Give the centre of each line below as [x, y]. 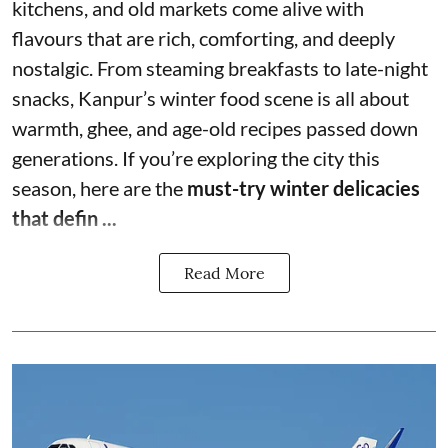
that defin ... [64, 218]
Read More [224, 273]
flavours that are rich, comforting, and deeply [203, 38]
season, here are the [99, 188]
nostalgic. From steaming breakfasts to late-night [220, 68]
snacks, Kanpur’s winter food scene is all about [210, 98]
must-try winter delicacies [303, 188]
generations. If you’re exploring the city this [196, 158]
